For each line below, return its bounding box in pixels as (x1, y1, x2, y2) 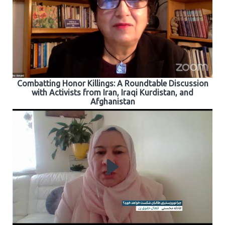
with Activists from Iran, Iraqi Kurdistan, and (32, 87, 193, 97)
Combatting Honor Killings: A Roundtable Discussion (17, 78, 208, 88)
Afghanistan (90, 96, 135, 106)
